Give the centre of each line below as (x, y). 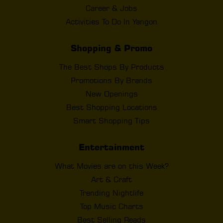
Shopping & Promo (111, 48)
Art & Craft (111, 179)
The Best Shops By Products (111, 67)
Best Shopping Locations (111, 107)
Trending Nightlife (111, 193)
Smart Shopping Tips (111, 120)
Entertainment (111, 147)
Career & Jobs (111, 8)
